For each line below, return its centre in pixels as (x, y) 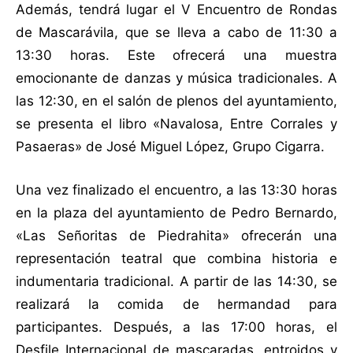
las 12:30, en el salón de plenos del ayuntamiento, (176, 101)
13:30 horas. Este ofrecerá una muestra (176, 56)
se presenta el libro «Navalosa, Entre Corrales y (176, 124)
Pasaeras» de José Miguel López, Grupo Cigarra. (170, 147)
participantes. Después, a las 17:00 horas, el (176, 327)
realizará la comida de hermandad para (176, 305)
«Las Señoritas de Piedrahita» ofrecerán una (176, 236)
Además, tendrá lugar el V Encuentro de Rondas (176, 10)
